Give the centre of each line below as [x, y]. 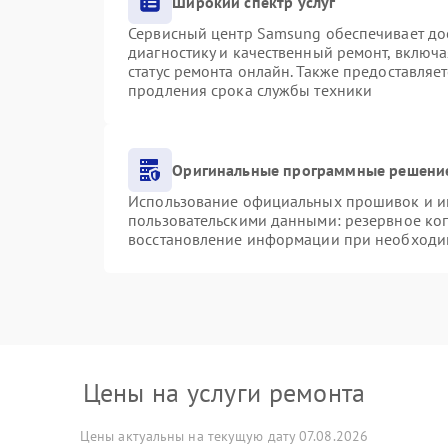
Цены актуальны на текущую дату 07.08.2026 [224, 436]
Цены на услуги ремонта [224, 392]
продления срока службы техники [250, 90]
